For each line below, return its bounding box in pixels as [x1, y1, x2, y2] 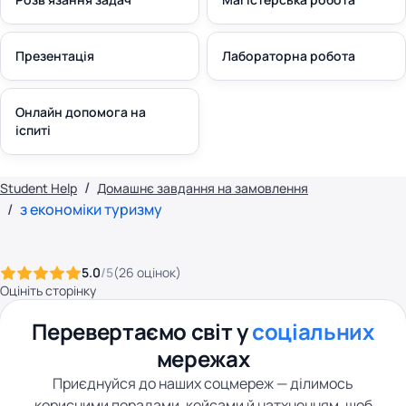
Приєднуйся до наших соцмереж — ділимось [53, 373, 353, 393]
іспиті [15, 121, 51, 139]
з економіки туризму [20, 199, 162, 219]
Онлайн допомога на [15, 103, 146, 121]
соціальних [252, 316, 374, 346]
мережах [156, 343, 250, 373]
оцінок [137, 264, 176, 281]
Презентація [15, 47, 94, 64]
